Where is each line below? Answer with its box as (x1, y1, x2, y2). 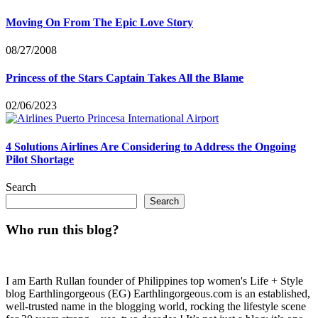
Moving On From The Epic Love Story (6, 16, 193, 28)
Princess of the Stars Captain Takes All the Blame (6, 72, 243, 84)
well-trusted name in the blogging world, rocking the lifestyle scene (6, 300, 306, 313)
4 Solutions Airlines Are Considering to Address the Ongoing (6, 140, 296, 153)
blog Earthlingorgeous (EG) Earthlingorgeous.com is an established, (6, 287, 310, 300)
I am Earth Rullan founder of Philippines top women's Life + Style (6, 275, 303, 287)
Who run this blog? (6, 221, 119, 237)
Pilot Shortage (6, 153, 74, 165)
